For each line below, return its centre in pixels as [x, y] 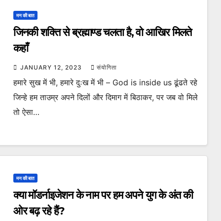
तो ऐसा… [26, 112]
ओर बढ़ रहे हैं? [39, 211]
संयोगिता [107, 67]
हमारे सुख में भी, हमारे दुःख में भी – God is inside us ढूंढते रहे [105, 82]
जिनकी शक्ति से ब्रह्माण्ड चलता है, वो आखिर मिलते [102, 32]
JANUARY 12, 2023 [52, 67]
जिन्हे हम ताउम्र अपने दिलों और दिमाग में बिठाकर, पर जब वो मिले [105, 97]
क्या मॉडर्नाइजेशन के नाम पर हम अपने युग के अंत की [103, 195]
